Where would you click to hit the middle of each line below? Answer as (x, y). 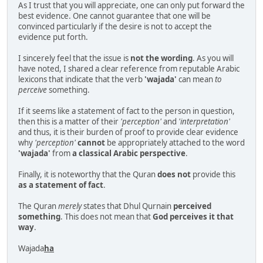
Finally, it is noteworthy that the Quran (88, 175)
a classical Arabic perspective (129, 154)
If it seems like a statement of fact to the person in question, (127, 111)
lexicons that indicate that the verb (81, 80)
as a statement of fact (61, 185)
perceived (192, 206)
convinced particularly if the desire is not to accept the (115, 27)
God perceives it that (193, 217)
